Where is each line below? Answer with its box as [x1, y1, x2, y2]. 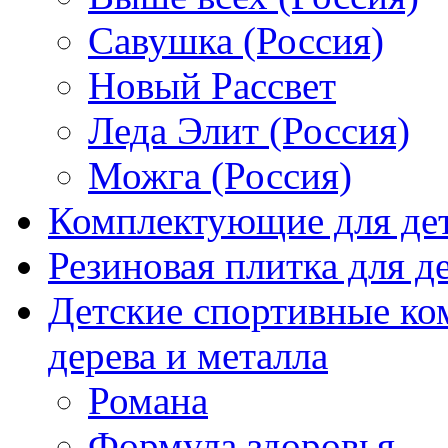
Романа [88, 379, 208, 422]
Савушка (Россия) [88, 19, 384, 62]
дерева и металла [48, 334, 328, 377]
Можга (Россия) [88, 154, 352, 197]
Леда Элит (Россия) [88, 109, 410, 152]
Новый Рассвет [88, 64, 336, 107]
